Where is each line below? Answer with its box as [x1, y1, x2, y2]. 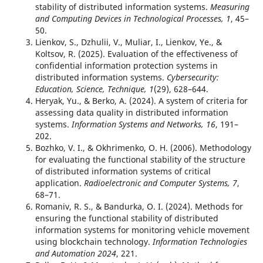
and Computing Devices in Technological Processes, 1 [35, 13, 231, 25]
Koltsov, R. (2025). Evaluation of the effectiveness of [35, 48, 238, 60]
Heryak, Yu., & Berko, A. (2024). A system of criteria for [35, 95, 248, 107]
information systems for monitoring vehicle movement [35, 224, 249, 236]
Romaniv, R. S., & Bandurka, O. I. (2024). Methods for [35, 201, 243, 213]
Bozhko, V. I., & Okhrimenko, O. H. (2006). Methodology [35, 142, 251, 154]
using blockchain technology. [35, 236, 153, 248]
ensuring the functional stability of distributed [35, 213, 218, 224]
